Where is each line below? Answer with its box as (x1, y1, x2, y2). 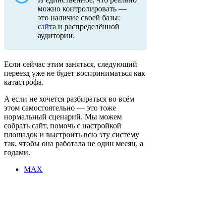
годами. (4, 148, 30, 157)
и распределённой (56, 22, 119, 31)
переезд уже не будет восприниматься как (4, 69, 145, 78)
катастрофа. (4, 78, 44, 87)
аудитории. (38, 31, 75, 40)
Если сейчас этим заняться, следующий (4, 60, 137, 69)
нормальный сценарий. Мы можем (4, 112, 122, 121)
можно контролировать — (38, 4, 126, 13)
